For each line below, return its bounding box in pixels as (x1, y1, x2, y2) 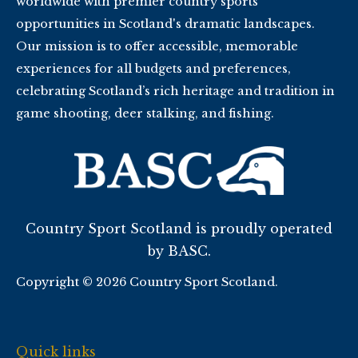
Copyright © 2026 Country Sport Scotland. (16, 275, 278, 289)
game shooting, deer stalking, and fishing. (16, 105, 274, 121)
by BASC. (147, 243, 211, 259)
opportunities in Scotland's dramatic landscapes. (16, 16, 315, 31)
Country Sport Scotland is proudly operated (26, 221, 332, 237)
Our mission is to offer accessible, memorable (16, 38, 298, 54)
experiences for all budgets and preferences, (16, 61, 291, 76)
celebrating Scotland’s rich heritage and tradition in (16, 83, 335, 98)
